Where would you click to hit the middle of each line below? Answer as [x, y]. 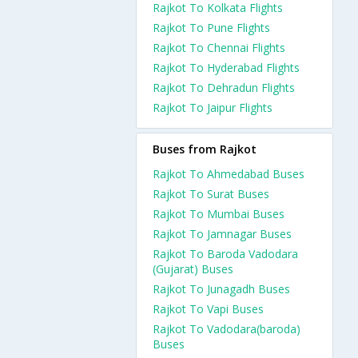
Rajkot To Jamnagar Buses [222, 234]
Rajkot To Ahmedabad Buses [229, 174]
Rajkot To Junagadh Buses [221, 289]
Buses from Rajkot [205, 149]
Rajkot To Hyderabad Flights [226, 68]
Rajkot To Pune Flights [211, 28]
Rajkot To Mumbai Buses [219, 214]
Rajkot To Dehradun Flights [224, 88]
